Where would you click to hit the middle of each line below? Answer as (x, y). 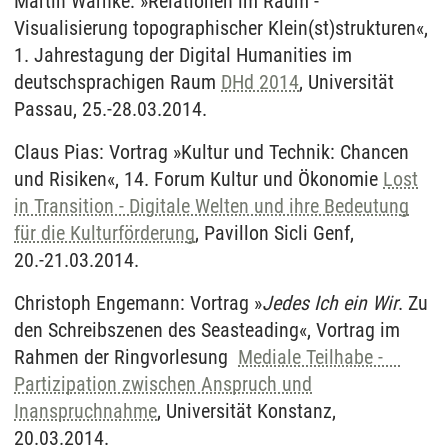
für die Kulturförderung (104, 232)
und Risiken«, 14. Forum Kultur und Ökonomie (198, 178)
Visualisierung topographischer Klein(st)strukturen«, (221, 27)
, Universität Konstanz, (246, 410)
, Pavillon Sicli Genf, (274, 232)
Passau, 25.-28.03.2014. (110, 108)
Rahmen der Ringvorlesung (126, 356)
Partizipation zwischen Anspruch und (163, 383)
